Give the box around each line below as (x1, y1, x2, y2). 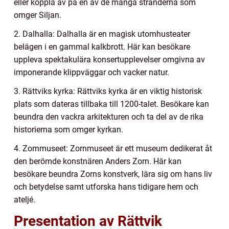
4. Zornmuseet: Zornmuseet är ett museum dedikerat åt (14, 143, 212, 153)
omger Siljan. (14, 10, 61, 20)
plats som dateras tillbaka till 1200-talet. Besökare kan (14, 99, 209, 109)
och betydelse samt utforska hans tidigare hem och (14, 181, 198, 192)
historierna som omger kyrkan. (14, 124, 123, 134)
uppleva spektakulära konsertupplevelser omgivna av (14, 54, 205, 64)
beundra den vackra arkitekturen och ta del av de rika (14, 111, 203, 122)
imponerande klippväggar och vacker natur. (14, 67, 169, 77)
